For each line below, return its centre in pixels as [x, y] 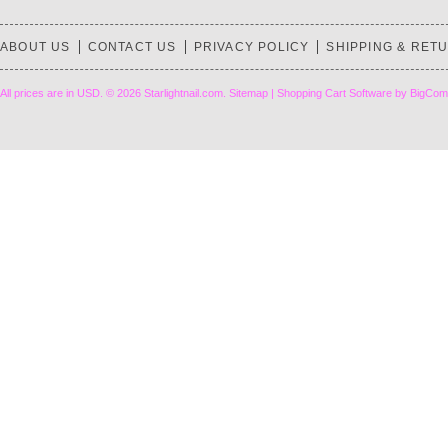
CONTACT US [132, 47]
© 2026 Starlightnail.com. [166, 93]
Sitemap [248, 93]
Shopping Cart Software [334, 93]
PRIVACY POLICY [251, 47]
